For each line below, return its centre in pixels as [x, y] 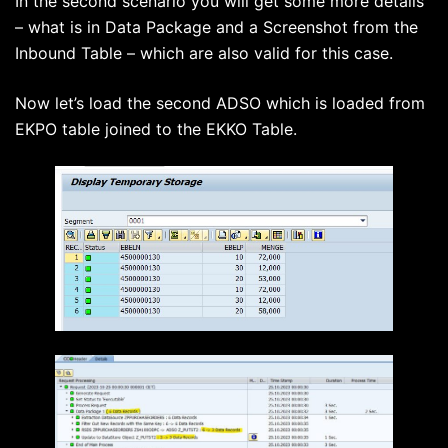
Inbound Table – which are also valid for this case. [204, 53]
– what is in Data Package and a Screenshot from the [216, 27]
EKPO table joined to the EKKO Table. [156, 129]
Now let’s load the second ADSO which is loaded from [220, 103]
